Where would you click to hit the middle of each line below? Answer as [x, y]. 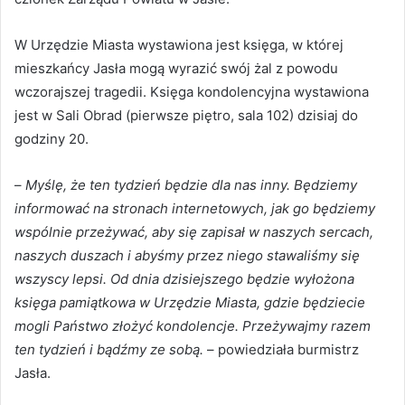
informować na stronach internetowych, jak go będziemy [195, 209]
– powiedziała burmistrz [283, 350]
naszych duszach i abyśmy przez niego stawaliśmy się [187, 256]
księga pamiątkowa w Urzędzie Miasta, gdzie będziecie [190, 303]
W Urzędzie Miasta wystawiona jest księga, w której [179, 45]
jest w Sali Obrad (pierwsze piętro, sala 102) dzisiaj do [186, 116]
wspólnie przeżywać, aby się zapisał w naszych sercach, [194, 232]
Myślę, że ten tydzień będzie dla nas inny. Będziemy [191, 185]
